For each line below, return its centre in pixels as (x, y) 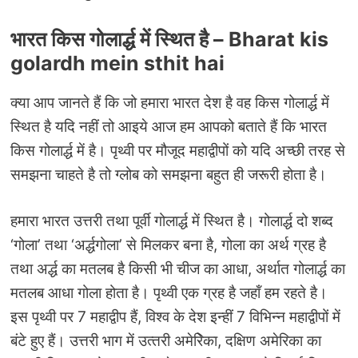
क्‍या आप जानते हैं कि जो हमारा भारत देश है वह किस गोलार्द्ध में (170, 102)
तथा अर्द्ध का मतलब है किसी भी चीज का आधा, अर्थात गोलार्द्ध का (178, 269)
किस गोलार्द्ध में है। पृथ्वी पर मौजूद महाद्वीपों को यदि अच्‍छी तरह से (178, 150)
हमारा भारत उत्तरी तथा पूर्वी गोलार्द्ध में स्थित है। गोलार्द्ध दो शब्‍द (172, 221)
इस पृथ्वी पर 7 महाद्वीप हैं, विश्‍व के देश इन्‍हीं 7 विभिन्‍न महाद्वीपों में (175, 317)
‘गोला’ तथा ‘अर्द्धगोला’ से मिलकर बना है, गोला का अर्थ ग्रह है (168, 245)
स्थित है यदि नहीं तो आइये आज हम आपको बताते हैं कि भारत (169, 126)
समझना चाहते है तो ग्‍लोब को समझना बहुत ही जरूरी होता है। (171, 174)
